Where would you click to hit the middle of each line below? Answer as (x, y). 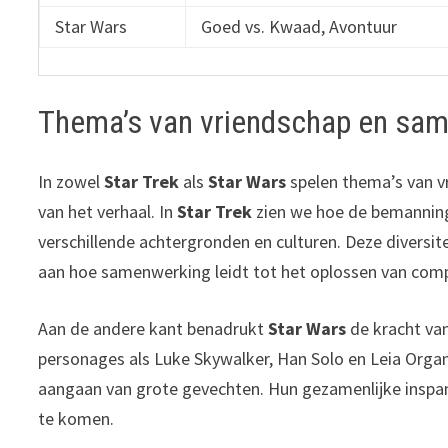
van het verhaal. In (108, 212)
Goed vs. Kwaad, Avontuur (299, 27)
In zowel (71, 182)
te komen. (76, 419)
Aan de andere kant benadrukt (153, 329)
